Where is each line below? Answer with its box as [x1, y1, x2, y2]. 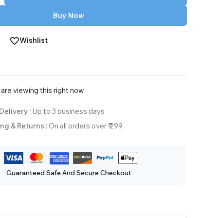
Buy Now [53, 11, 84, 20]
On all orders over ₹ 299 [48, 121, 123, 131]
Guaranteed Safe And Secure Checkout [6, 168, 131, 177]
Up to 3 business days [32, 107, 105, 116]
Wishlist [19, 36, 48, 45]
